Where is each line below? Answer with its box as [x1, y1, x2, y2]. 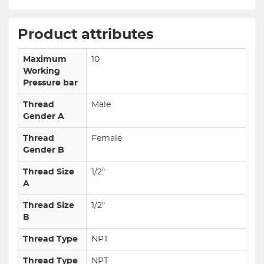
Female [91, 134, 122, 143]
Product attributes [18, 28, 154, 42]
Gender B [23, 146, 64, 154]
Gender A [23, 113, 64, 121]
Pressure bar [23, 79, 78, 87]
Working [23, 67, 60, 75]
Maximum [23, 55, 67, 64]
